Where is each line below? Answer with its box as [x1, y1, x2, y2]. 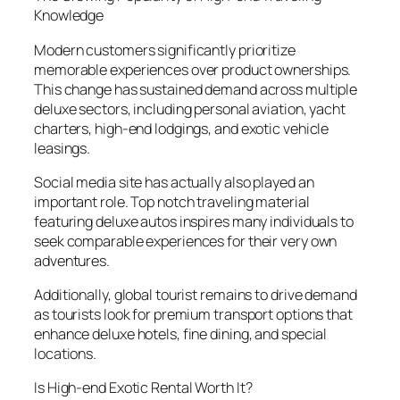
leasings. [34, 137, 91, 158]
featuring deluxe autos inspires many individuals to [34, 211, 354, 231]
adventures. [34, 250, 110, 271]
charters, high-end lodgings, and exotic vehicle [34, 118, 329, 138]
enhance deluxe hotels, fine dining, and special [34, 324, 328, 345]
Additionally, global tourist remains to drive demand [34, 285, 357, 305]
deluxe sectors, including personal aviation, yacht [34, 98, 346, 119]
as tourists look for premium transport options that [34, 304, 353, 325]
